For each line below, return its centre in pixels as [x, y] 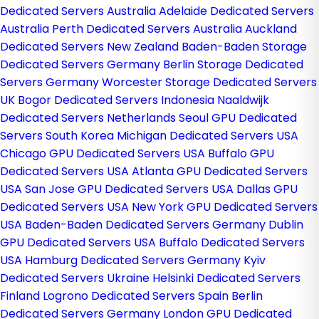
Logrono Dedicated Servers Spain [136, 296]
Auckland [271, 29]
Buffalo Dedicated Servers [232, 242]
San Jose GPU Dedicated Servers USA [129, 189]
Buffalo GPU [241, 153]
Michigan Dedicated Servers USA [208, 136]
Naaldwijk [243, 100]
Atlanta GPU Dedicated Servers [220, 171]
